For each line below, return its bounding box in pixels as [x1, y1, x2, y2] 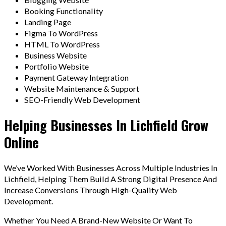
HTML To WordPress [24, 39, 100, 49]
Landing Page [24, 17, 71, 27]
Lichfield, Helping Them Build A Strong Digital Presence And [4, 174, 217, 184]
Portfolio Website [24, 62, 89, 72]
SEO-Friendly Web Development [24, 95, 140, 105]
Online [4, 132, 39, 153]
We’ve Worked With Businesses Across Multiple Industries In [4, 162, 217, 173]
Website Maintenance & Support [24, 84, 139, 94]
